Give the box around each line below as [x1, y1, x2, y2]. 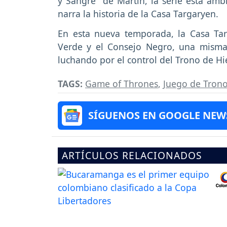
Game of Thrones [85, 77, 158, 90]
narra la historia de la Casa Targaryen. [58, 8, 218, 20]
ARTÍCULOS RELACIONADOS [62, 148, 202, 162]
